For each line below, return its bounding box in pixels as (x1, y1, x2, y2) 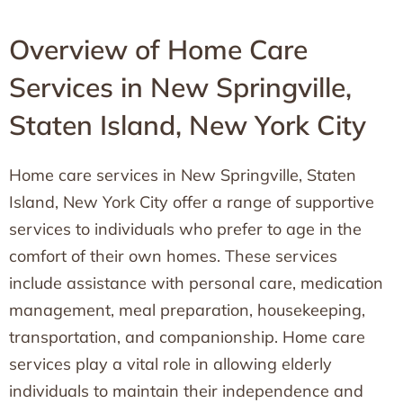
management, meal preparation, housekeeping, (9, 300, 365, 320)
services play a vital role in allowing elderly (9, 354, 332, 374)
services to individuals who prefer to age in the (9, 219, 362, 239)
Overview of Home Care (9, 32, 308, 67)
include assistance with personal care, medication (9, 273, 383, 293)
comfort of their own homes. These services (9, 246, 337, 266)
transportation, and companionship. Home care (9, 327, 365, 347)
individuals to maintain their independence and (9, 381, 363, 401)
